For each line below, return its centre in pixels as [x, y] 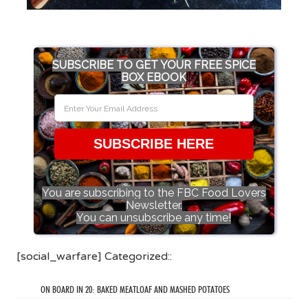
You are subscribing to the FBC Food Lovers [154, 193]
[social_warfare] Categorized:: [94, 257]
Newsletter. [154, 206]
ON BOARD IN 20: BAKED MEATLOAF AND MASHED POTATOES [135, 290]
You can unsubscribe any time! [154, 218]
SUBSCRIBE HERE [154, 144]
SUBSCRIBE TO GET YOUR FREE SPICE [154, 65]
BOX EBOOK [154, 78]
